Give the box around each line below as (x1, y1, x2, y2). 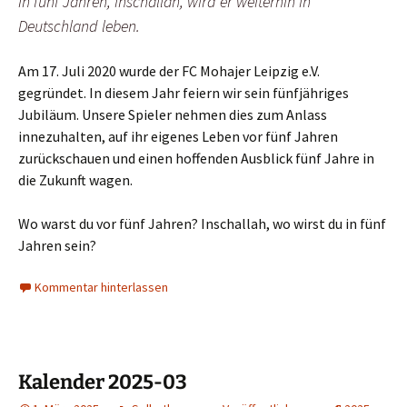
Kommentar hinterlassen (35, 279, 168, 296)
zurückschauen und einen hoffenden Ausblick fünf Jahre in (18, 149, 374, 168)
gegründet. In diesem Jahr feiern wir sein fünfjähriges (18, 84, 349, 103)
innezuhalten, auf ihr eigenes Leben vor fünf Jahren (18, 127, 338, 146)
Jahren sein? (18, 236, 96, 255)
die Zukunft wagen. (18, 171, 133, 190)
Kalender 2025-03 (18, 370, 187, 395)
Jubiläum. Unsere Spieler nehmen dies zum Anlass (18, 105, 327, 124)
